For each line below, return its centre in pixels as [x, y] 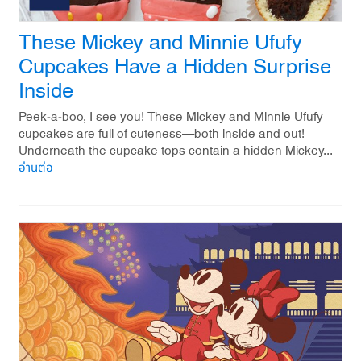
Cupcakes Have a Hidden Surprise [175, 67]
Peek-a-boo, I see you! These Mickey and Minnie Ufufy [171, 117]
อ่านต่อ [36, 168]
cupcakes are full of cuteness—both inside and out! [162, 134]
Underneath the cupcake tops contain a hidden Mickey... [176, 151]
